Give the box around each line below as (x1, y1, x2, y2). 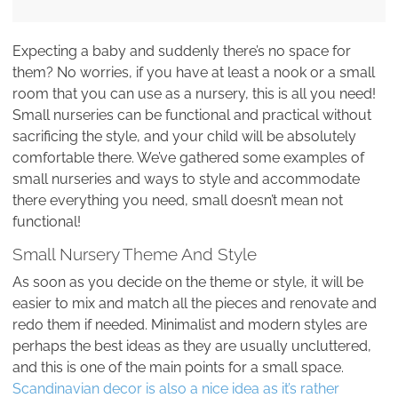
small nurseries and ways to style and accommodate (12, 171, 360, 188)
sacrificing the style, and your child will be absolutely (12, 128, 356, 146)
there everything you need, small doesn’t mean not (12, 192, 343, 210)
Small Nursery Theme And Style (12, 244, 257, 265)
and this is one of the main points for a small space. (12, 359, 344, 377)
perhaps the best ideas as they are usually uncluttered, (12, 338, 371, 355)
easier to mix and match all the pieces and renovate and (12, 295, 377, 313)
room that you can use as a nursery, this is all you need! (12, 85, 376, 103)
